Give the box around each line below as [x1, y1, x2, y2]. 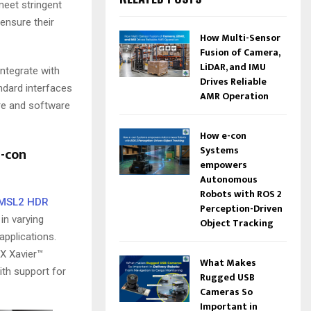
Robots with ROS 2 [199, 185, 282, 202]
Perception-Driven [199, 200, 283, 217]
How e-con [199, 127, 246, 144]
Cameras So [199, 283, 253, 300]
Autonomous [199, 171, 258, 187]
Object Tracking [199, 215, 274, 231]
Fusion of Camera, [199, 44, 280, 60]
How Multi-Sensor [199, 29, 280, 46]
